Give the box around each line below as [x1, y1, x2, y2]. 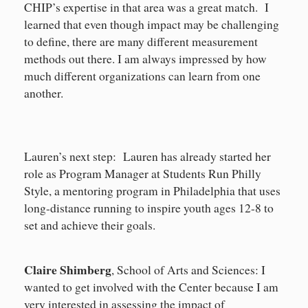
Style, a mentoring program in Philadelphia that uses [24, 183, 280, 199]
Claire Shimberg [24, 261, 111, 279]
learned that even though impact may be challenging [24, 16, 279, 33]
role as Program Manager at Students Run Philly [24, 166, 261, 182]
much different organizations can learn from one [24, 68, 261, 85]
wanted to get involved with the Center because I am [24, 279, 278, 296]
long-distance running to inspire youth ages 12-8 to [24, 200, 274, 217]
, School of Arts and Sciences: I [111, 262, 265, 278]
